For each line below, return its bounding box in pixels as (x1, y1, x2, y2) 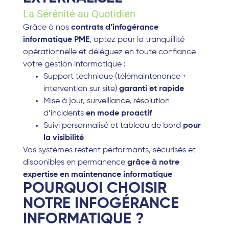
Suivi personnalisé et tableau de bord (43, 122, 183, 130)
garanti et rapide (119, 85, 184, 94)
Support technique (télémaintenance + (43, 73, 187, 81)
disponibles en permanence (22, 158, 127, 167)
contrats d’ (71, 24, 112, 32)
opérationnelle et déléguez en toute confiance (22, 48, 196, 57)
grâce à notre (127, 158, 179, 167)
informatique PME (22, 36, 89, 44)
